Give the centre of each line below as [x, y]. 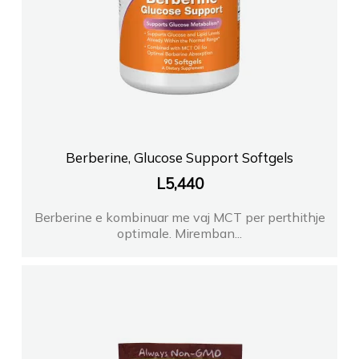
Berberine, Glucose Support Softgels [179, 158]
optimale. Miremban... [179, 234]
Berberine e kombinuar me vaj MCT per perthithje [179, 218]
